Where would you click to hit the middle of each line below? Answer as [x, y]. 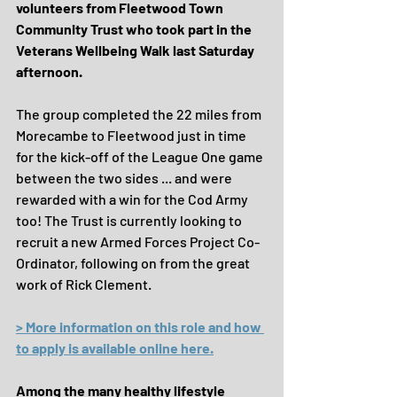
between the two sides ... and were [125, 178]
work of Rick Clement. [85, 284]
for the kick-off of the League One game [141, 156]
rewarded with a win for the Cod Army [133, 199]
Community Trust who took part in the [135, 29]
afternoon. [49, 71]
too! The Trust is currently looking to [130, 220]
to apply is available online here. [115, 348]
